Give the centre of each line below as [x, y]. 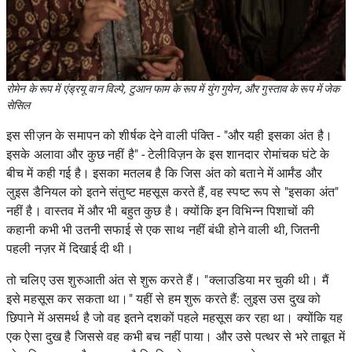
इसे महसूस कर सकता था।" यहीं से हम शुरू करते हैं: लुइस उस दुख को [164, 299]
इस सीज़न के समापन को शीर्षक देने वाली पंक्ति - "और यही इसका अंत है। [170, 136]
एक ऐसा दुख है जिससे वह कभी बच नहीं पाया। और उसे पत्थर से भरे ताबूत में [176, 337]
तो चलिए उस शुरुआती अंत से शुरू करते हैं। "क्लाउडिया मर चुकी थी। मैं [167, 280]
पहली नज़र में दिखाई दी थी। [70, 249]
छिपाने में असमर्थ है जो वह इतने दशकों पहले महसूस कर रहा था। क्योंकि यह [175, 318]
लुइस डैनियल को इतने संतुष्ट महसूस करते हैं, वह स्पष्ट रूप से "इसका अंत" [172, 192]
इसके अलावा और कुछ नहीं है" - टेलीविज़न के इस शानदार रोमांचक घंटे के [168, 155]
